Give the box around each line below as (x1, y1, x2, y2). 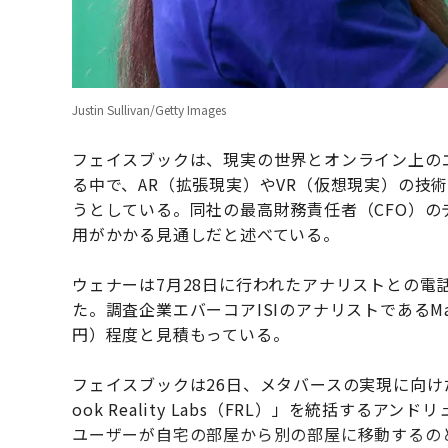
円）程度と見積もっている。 (72, 322, 290, 347)
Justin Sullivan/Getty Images (72, 101, 226, 119)
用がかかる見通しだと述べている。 (72, 222, 340, 247)
